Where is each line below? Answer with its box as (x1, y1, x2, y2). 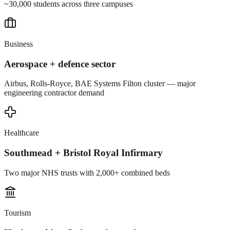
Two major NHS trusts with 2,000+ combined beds (4, 168, 170, 177)
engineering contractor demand (4, 88, 104, 98)
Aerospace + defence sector (4, 58, 116, 69)
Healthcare (4, 128, 39, 138)
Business (4, 39, 33, 48)
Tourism (4, 208, 31, 217)
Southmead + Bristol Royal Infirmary (4, 147, 163, 159)
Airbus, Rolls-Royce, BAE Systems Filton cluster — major (4, 79, 196, 88)
